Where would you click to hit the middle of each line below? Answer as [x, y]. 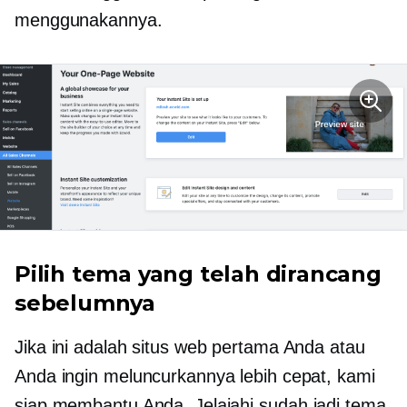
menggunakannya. [89, 20]
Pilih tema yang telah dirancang [198, 273]
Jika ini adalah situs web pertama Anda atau [190, 347]
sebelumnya [85, 303]
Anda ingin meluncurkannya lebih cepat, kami [195, 376]
